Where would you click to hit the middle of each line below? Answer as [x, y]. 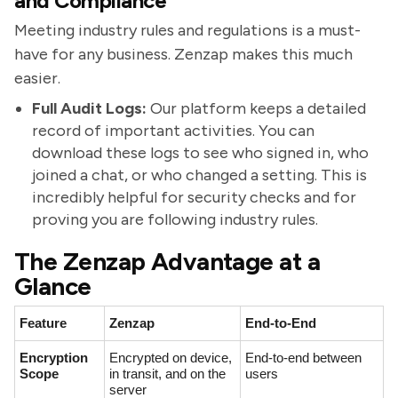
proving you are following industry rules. [175, 219]
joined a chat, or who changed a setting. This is [199, 175]
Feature [43, 323]
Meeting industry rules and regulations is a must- [187, 30]
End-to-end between [303, 358]
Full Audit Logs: [89, 108]
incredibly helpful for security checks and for [194, 197]
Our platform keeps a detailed [256, 108]
